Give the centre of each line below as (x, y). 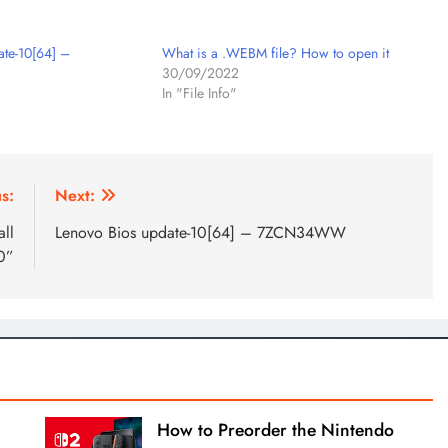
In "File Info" (200, 93)
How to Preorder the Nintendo (275, 430)
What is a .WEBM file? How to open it (276, 53)
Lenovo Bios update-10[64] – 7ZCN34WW (200, 233)
